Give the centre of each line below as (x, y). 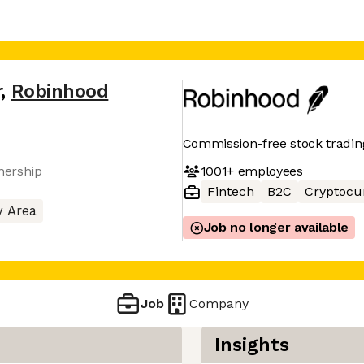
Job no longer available (276, 227)
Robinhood (60, 91)
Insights (252, 345)
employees (268, 171)
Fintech (230, 191)
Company (219, 303)
